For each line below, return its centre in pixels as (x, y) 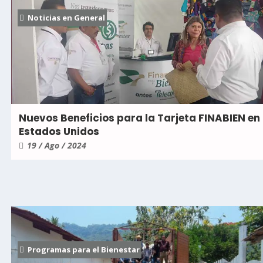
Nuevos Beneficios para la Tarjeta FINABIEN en (139, 118)
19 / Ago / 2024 (57, 146)
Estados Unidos (59, 132)
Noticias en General (66, 18)
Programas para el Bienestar (84, 249)
